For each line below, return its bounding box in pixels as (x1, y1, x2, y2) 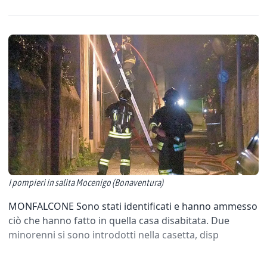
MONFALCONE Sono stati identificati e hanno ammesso (8, 200, 257, 213)
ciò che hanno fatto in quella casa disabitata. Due (8, 214, 229, 227)
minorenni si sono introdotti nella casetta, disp (8, 228, 219, 241)
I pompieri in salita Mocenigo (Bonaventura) (8, 177, 163, 188)
